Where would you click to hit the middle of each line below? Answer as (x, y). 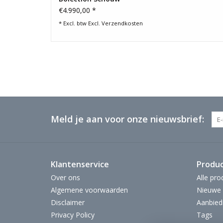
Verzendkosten (122, 23)
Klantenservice (80, 165)
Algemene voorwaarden (89, 190)
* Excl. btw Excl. (80, 23)
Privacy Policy (73, 215)
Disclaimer (68, 203)
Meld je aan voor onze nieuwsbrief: (127, 119)
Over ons (65, 178)
